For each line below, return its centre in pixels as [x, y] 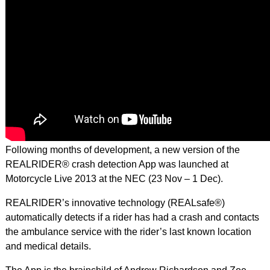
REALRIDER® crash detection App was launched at [117, 164]
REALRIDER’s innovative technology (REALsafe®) [115, 203]
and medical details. [48, 246]
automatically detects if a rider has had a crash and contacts [132, 217]
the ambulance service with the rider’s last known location [128, 232]
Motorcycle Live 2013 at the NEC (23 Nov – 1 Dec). [114, 179]
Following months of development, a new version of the [122, 150]
